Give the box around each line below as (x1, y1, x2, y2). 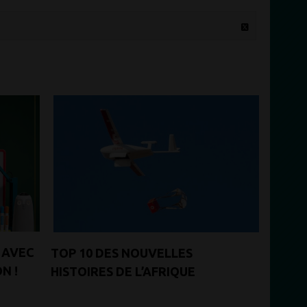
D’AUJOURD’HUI (51, 282, 142, 297)
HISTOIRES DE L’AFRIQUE (51, 264, 195, 278)
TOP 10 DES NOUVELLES (51, 245, 193, 260)
